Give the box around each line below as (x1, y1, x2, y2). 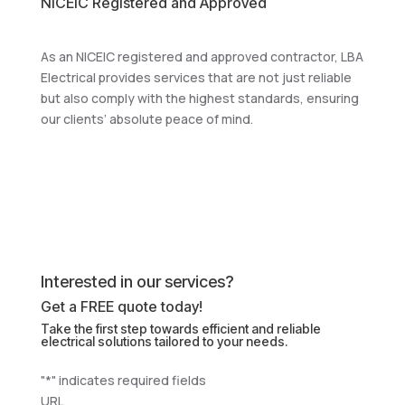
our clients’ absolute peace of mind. (40, 110, 253, 127)
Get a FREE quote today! (40, 297, 202, 316)
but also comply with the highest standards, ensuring (40, 89, 359, 107)
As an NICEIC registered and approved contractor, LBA (40, 48, 363, 65)
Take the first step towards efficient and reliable (40, 321, 321, 336)
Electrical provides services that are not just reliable (40, 69, 352, 86)
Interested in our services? (40, 272, 233, 291)
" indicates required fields (51, 372, 206, 389)
